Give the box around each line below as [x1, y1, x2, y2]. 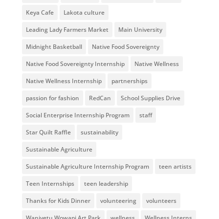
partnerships [111, 77, 148, 85]
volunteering [100, 197, 136, 205]
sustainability [80, 128, 118, 136]
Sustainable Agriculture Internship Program [25, 162, 149, 171]
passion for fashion [25, 94, 79, 102]
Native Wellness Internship [25, 77, 102, 85]
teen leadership [84, 179, 128, 188]
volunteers [146, 197, 176, 205]
